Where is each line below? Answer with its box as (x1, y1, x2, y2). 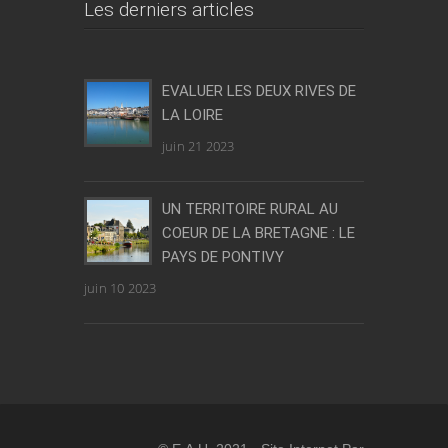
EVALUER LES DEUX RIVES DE (162, 81, 356, 100)
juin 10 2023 (84, 278, 157, 297)
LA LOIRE (162, 105, 223, 124)
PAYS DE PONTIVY (162, 247, 284, 266)
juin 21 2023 (162, 136, 235, 155)
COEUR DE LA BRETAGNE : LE (162, 223, 355, 242)
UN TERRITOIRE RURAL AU (162, 199, 338, 218)
